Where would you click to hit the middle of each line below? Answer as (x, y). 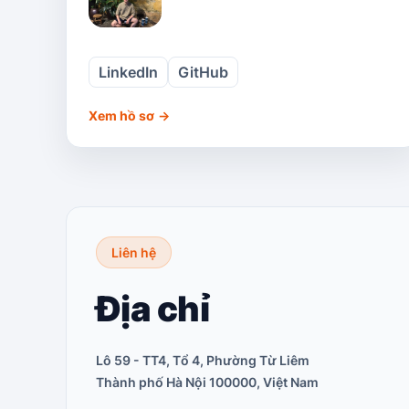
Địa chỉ (152, 309)
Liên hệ (134, 252)
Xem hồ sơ (121, 115)
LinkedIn (128, 72)
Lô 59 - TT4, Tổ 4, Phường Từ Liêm (203, 360)
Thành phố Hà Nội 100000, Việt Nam (207, 382)
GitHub (203, 72)
